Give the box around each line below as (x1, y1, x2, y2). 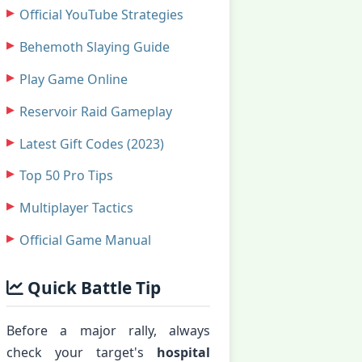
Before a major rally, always (6, 321, 210, 339)
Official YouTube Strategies (19, 6, 183, 24)
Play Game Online (19, 69, 128, 88)
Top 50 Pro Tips (19, 166, 113, 185)
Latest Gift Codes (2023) (19, 134, 164, 153)
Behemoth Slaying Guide (19, 38, 170, 57)
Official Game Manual (19, 230, 151, 249)
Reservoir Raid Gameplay (19, 102, 172, 120)
